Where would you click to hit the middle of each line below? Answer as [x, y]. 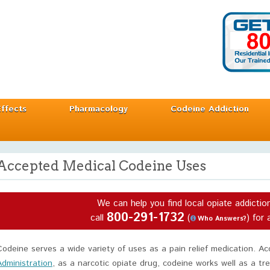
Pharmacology [99, 109]
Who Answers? [222, 219]
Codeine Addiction [210, 109]
